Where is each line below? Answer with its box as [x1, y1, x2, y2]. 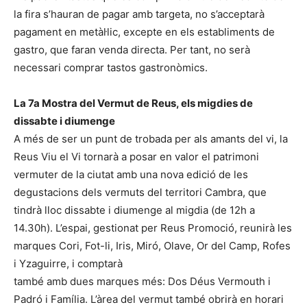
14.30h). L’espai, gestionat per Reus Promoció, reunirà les [14, 221, 292, 234]
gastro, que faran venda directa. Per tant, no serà [14, 42, 250, 56]
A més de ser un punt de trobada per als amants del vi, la [14, 132, 288, 145]
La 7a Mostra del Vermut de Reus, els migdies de [14, 96, 253, 110]
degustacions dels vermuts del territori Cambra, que [14, 185, 267, 199]
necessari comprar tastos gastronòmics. [14, 60, 208, 74]
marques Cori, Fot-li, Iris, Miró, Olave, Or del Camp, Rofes [14, 238, 291, 252]
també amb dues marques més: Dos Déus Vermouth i [14, 274, 271, 288]
